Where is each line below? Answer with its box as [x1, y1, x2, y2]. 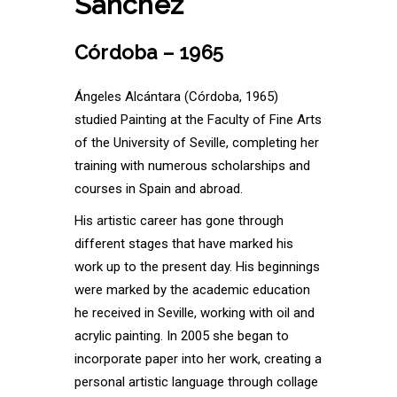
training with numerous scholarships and [74, 157, 310, 174]
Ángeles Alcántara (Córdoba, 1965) [74, 88, 278, 105]
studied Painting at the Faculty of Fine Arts [74, 111, 322, 128]
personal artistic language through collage [74, 373, 318, 390]
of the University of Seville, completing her [74, 134, 319, 151]
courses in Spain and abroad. [74, 180, 243, 197]
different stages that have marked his [74, 235, 293, 252]
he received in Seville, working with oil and [74, 304, 315, 321]
